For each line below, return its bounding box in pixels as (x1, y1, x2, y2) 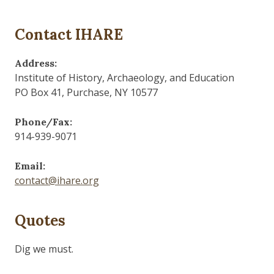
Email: (15, 159, 45, 172)
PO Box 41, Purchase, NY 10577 (15, 85, 158, 99)
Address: (15, 56, 57, 69)
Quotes (15, 210, 65, 230)
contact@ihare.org (15, 173, 99, 187)
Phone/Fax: (15, 115, 72, 128)
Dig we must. (15, 242, 73, 256)
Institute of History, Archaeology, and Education (15, 70, 234, 84)
